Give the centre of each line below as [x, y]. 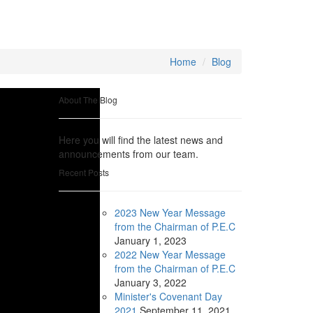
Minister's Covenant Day [168, 297]
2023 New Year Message [170, 213]
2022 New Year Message [170, 255]
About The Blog [88, 100]
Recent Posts [83, 173]
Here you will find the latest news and [140, 140]
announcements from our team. [128, 154]
